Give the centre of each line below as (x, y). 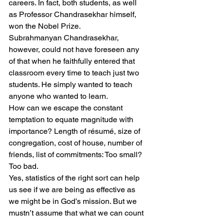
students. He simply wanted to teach (72, 85)
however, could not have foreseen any (75, 50)
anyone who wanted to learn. (58, 96)
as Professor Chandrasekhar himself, (73, 15)
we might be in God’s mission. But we (74, 201)
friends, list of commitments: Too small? (76, 155)
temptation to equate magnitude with (72, 120)
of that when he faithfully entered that (73, 61)
